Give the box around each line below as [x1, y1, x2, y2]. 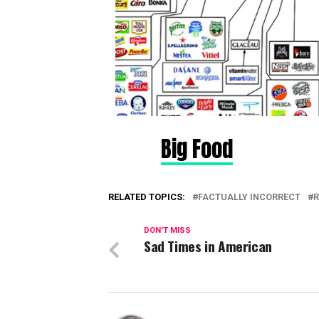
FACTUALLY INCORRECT [198, 192, 300, 202]
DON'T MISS [144, 226, 191, 235]
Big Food [161, 132, 233, 165]
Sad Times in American [144, 236, 272, 256]
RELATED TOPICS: [108, 192, 185, 202]
